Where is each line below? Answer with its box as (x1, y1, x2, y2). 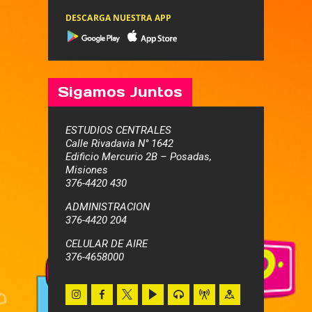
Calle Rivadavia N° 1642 (65, 137, 173, 150)
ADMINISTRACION (65, 201, 150, 214)
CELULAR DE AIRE (65, 237, 148, 251)
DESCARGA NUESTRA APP (65, 12, 171, 24)
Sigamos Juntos (58, 83, 182, 102)
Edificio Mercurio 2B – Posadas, (65, 150, 212, 164)
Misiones (65, 164, 108, 177)
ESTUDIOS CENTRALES (65, 124, 171, 137)
